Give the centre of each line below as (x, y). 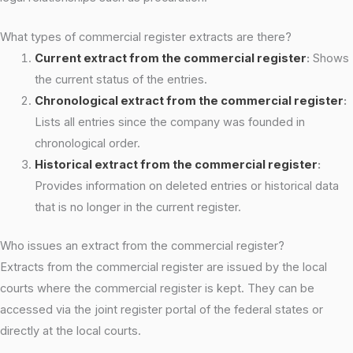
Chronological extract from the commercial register (189, 101)
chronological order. (87, 144)
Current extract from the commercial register (170, 59)
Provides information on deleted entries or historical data (186, 186)
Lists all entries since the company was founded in (169, 123)
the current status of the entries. (121, 80)
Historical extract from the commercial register (176, 165)
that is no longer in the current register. (137, 208)
